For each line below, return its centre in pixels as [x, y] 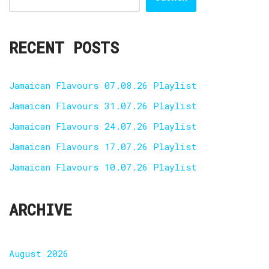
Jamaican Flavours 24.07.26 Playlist [103, 126]
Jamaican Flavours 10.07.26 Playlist [103, 167]
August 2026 [39, 253]
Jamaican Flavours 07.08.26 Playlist [103, 85]
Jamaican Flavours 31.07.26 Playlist [103, 106]
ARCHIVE [41, 210]
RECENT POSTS [64, 48]
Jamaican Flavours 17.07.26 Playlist [103, 147]
